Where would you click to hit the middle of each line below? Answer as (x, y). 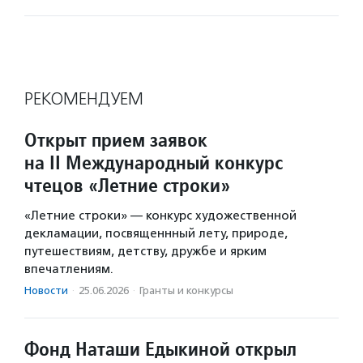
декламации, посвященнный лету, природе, (156, 233)
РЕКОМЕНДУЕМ (84, 99)
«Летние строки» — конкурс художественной (160, 216)
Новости (46, 290)
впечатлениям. (69, 269)
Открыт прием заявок (116, 140)
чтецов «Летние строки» (127, 185)
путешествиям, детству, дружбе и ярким (145, 251)
